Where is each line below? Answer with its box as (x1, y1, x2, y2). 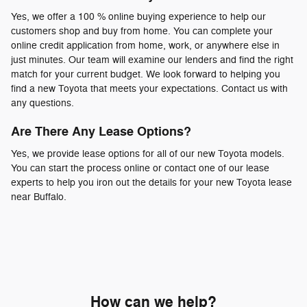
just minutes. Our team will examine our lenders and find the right (11, 54, 293, 66)
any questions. (11, 97, 74, 110)
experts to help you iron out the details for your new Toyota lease (11, 176, 292, 188)
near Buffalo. (11, 191, 66, 203)
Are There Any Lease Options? (11, 124, 191, 140)
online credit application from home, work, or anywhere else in (11, 40, 280, 52)
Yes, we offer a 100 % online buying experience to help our (11, 11, 266, 23)
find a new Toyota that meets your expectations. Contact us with (11, 83, 288, 95)
